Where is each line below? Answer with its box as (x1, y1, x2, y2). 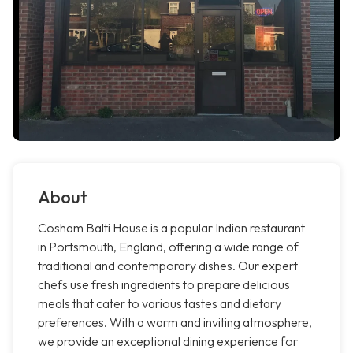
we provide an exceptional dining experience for (38, 333, 298, 350)
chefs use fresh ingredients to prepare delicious (38, 277, 290, 293)
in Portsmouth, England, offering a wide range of (38, 239, 299, 255)
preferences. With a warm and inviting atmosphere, (38, 314, 312, 331)
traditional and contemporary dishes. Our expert (38, 258, 298, 274)
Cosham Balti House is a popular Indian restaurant (38, 220, 305, 236)
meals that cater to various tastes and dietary (38, 295, 281, 312)
